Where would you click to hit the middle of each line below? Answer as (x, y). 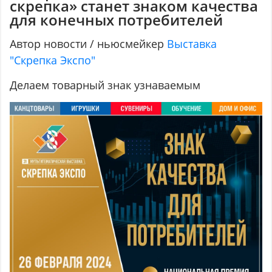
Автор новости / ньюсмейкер (89, 44)
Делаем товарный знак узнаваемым (105, 85)
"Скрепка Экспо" (53, 60)
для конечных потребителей (117, 20)
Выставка (192, 44)
